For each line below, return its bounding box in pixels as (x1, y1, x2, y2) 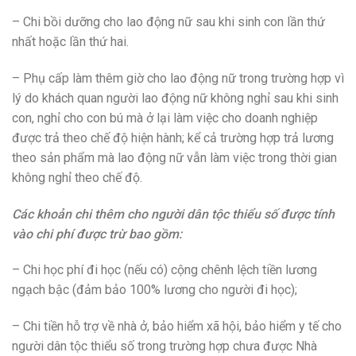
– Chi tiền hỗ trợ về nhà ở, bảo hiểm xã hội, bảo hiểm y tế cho (12, 319, 342, 335)
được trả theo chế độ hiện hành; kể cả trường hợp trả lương (12, 130, 334, 145)
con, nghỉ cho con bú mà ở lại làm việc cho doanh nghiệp (12, 110, 318, 126)
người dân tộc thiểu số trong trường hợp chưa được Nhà (12, 339, 317, 354)
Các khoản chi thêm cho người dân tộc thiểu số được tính (12, 206, 335, 222)
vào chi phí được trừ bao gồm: (12, 226, 182, 242)
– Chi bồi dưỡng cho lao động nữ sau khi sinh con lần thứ (12, 14, 325, 30)
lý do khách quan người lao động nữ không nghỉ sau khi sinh (12, 90, 339, 106)
